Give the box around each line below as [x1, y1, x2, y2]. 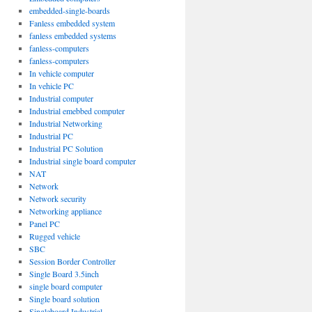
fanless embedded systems [29, 30, 116, 41]
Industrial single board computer [29, 155, 136, 166]
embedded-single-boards [29, 5, 110, 16]
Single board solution [29, 293, 102, 304]
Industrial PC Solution [29, 143, 103, 154]
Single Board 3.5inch [29, 268, 99, 279]
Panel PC [29, 218, 60, 229]
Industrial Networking [29, 118, 102, 129]
